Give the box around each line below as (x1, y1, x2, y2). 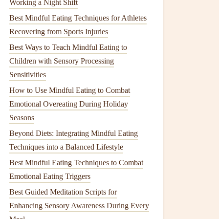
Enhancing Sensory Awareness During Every (9, 201, 149, 210)
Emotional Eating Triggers (9, 172, 90, 180)
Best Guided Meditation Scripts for (9, 188, 117, 196)
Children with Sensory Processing (9, 57, 114, 65)
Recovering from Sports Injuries (9, 27, 108, 36)
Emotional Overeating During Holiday (9, 100, 128, 108)
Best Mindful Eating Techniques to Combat (9, 158, 143, 167)
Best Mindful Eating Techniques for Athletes (9, 14, 147, 22)
